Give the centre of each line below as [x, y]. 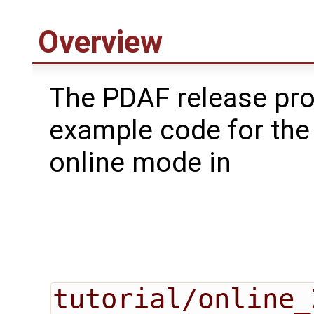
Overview [100, 42]
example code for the [179, 131]
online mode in [140, 163]
